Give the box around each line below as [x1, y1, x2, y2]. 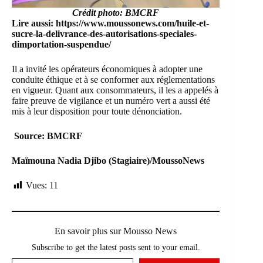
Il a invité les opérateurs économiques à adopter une [12, 63, 203, 74]
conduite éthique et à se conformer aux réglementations [12, 74, 215, 85]
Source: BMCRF [12, 130, 82, 141]
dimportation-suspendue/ [12, 39, 111, 49]
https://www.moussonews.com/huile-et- [56, 18, 209, 28]
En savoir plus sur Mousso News [55, 225, 177, 236]
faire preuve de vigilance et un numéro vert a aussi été [12, 95, 210, 106]
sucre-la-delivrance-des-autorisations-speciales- [12, 28, 197, 39]
